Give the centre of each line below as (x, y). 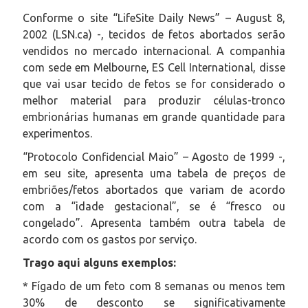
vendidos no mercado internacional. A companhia (154, 51)
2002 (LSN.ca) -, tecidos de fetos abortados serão (154, 34)
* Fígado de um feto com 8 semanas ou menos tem (154, 286)
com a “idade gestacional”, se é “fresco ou (154, 206)
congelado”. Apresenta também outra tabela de (154, 222)
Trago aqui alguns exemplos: (99, 262)
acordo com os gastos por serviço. (110, 239)
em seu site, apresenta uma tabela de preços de (154, 173)
